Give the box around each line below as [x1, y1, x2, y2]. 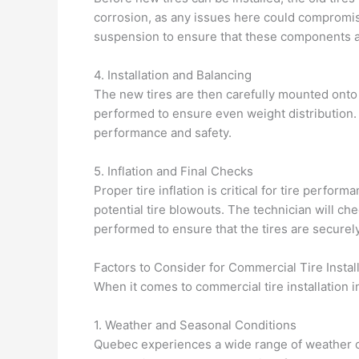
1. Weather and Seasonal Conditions [94, 317, 296, 333]
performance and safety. [94, 125, 232, 140]
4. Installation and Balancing [94, 67, 252, 83]
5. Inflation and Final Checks [94, 163, 253, 179]
